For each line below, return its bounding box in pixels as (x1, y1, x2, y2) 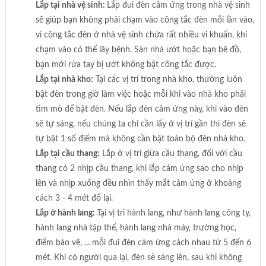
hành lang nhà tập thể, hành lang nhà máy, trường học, (35, 223, 236, 232)
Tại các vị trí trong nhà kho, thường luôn (93, 75, 242, 84)
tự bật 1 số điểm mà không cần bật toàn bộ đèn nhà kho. (35, 134, 245, 143)
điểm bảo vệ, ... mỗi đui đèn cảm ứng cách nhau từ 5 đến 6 (35, 238, 251, 247)
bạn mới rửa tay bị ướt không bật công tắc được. (35, 60, 216, 69)
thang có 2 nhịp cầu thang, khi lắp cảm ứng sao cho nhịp (35, 164, 243, 173)
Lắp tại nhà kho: (35, 75, 93, 84)
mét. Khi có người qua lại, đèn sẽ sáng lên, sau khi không (35, 253, 242, 262)
